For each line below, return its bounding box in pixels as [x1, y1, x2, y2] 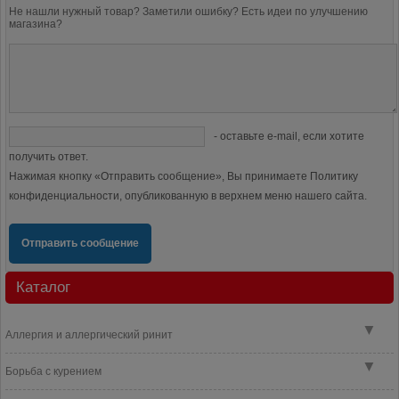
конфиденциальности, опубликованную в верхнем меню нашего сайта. [9, 190, 367, 202]
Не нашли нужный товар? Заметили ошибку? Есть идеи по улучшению [9, 5, 368, 18]
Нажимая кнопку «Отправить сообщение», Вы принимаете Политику [9, 170, 358, 183]
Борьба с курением [5, 365, 102, 378]
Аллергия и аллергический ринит [5, 329, 173, 341]
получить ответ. [9, 151, 88, 163]
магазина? [9, 18, 62, 30]
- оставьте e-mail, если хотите [211, 130, 364, 142]
